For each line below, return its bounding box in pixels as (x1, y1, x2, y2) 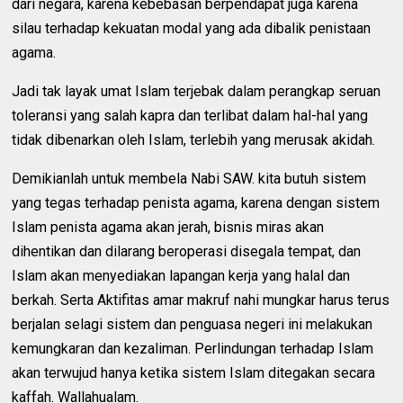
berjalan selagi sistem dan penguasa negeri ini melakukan (12, 316, 373, 334)
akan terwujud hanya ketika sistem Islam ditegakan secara (12, 364, 376, 382)
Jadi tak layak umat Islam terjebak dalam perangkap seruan (12, 83, 381, 101)
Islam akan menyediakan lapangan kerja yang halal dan (12, 267, 351, 285)
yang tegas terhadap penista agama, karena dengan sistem (12, 194, 381, 212)
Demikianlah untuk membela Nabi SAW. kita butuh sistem (12, 170, 367, 188)
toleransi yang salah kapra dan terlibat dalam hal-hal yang (12, 107, 369, 125)
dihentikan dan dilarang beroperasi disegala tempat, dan (12, 243, 362, 261)
